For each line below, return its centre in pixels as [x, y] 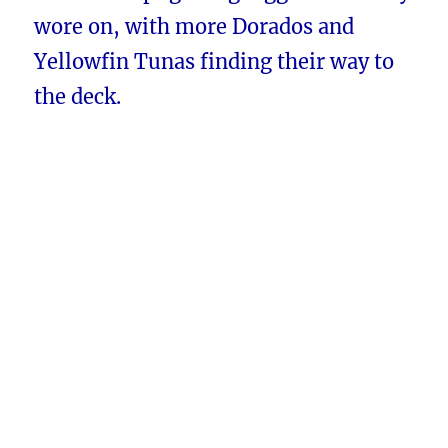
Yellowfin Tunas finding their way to [214, 62]
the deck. [78, 97]
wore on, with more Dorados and [194, 27]
